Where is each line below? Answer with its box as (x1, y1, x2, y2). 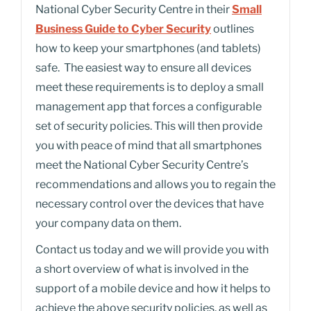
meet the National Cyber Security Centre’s (35, 158, 249, 171)
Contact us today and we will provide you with (35, 243, 269, 256)
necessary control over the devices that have (35, 197, 264, 210)
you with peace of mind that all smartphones (35, 139, 262, 152)
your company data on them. (35, 217, 181, 230)
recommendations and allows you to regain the (35, 178, 276, 191)
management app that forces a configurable (35, 100, 262, 113)
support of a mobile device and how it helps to (35, 282, 271, 295)
